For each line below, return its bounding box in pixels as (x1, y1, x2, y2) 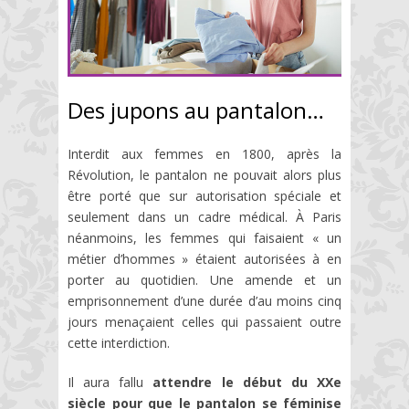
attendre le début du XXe (152, 373, 342, 391)
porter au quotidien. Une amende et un (68, 271, 341, 288)
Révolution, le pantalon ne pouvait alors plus (68, 166, 341, 184)
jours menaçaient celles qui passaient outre (68, 313, 341, 330)
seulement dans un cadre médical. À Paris (68, 208, 341, 225)
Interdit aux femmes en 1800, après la (68, 145, 341, 163)
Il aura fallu (68, 373, 153, 391)
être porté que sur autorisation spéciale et (68, 187, 341, 204)
